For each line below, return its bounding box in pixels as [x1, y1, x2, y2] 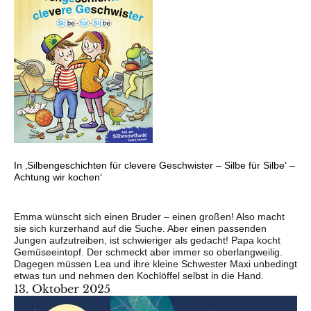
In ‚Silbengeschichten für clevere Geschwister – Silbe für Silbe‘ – [14, 160, 295, 171]
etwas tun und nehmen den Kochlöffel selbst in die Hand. [14, 270, 264, 281]
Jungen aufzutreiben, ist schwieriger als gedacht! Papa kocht [14, 235, 280, 246]
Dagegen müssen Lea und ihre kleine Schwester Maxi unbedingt [14, 258, 297, 269]
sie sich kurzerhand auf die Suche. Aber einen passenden [14, 223, 267, 234]
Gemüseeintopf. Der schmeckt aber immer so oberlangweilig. [14, 246, 283, 258]
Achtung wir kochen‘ [14, 171, 102, 183]
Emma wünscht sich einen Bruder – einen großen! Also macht [14, 211, 285, 222]
